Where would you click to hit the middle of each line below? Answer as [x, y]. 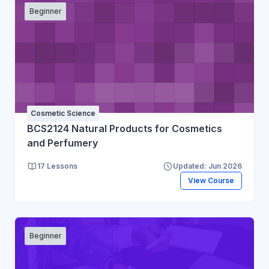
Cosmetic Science [63, 113]
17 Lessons [57, 166]
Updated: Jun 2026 [207, 166]
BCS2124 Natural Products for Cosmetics [125, 128]
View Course [211, 181]
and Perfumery [62, 143]
